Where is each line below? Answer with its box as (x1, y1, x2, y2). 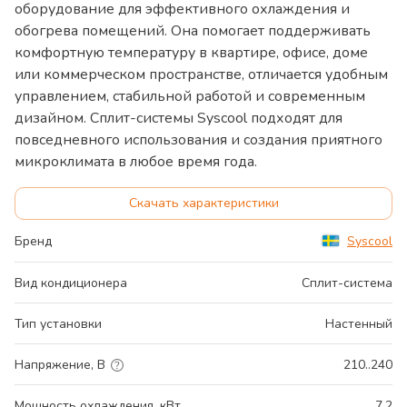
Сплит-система (302, 273, 392, 292)
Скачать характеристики (128, 194, 279, 212)
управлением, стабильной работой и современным (15, 85, 365, 106)
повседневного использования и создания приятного (15, 129, 382, 150)
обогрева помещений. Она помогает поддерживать (15, 20, 371, 41)
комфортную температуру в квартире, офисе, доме (15, 42, 368, 63)
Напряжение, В (15, 355, 105, 373)
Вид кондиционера (15, 273, 127, 292)
